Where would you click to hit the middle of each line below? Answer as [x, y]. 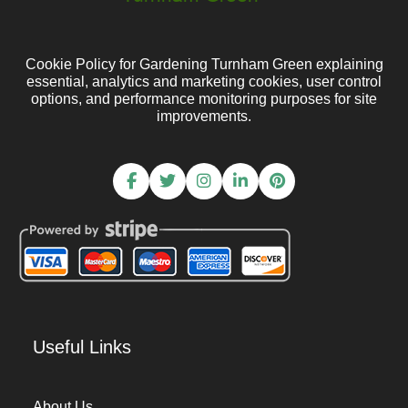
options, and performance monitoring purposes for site [204, 99]
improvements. [204, 116]
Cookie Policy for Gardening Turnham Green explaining [204, 64]
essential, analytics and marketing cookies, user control [204, 82]
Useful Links [82, 347]
